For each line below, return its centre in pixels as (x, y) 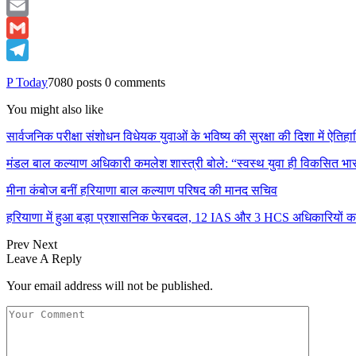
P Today (27, 82)
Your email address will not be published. (110, 285)
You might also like (55, 109)
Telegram (30, 72)
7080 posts (75, 82)
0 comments (135, 82)
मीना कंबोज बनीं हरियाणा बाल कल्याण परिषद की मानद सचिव (142, 190)
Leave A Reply (44, 258)
